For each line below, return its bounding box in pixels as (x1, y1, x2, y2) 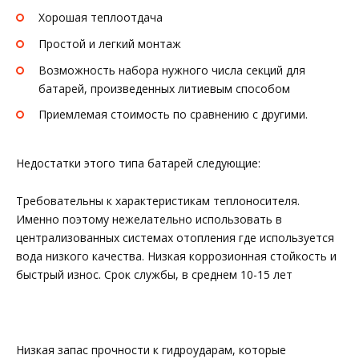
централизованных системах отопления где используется (16, 229, 334, 245)
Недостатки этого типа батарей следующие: (16, 155, 260, 171)
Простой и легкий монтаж (38, 35, 181, 51)
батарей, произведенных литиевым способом (38, 80, 290, 96)
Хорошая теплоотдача (38, 9, 163, 25)
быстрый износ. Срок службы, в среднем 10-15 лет (16, 266, 292, 282)
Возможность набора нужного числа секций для (38, 62, 305, 78)
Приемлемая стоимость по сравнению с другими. (38, 107, 308, 123)
